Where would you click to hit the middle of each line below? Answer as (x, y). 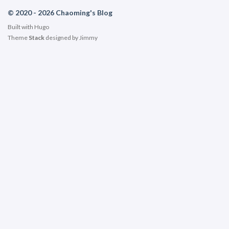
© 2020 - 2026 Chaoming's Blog (60, 13)
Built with (21, 27)
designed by (62, 38)
